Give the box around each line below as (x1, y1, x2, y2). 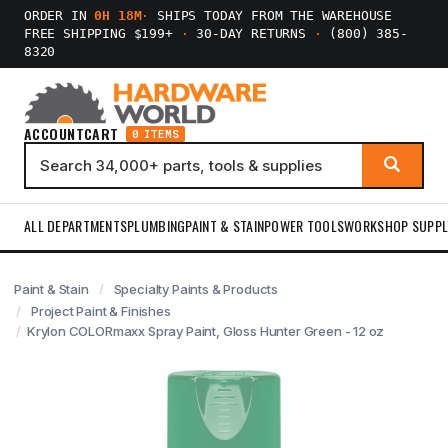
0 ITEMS (131, 127, 180, 141)
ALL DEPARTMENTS (24, 215, 128, 236)
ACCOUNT (24, 123, 84, 144)
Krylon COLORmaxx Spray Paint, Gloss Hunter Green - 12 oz (26, 323, 385, 339)
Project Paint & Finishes (30, 303, 171, 319)
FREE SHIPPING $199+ (24, 26, 181, 41)
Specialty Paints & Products (113, 281, 279, 297)
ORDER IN (24, 8, 95, 23)
